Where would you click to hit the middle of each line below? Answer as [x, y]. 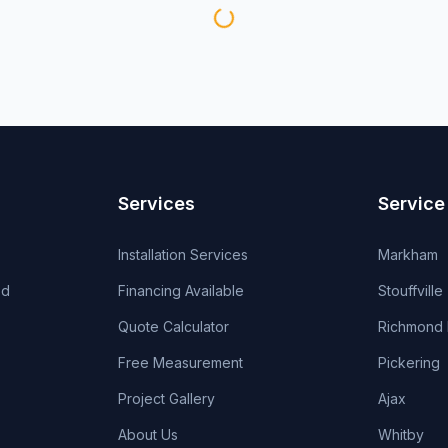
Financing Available [181, 290]
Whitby [400, 434]
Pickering [408, 362]
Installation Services [183, 254]
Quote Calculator [174, 326]
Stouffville [410, 290]
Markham [407, 254]
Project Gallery [167, 398]
